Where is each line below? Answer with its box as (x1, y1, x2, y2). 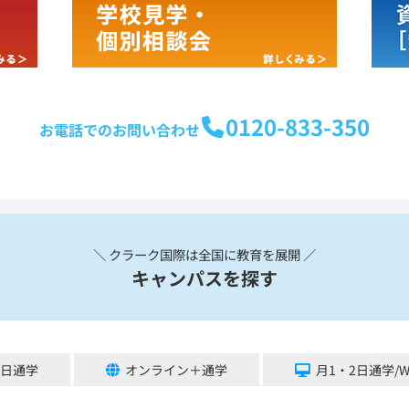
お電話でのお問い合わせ (38, 118, 200, 141)
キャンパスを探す (131, 265, 278, 292)
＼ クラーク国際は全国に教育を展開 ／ (93, 245, 316, 265)
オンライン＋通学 (124, 360, 227, 379)
